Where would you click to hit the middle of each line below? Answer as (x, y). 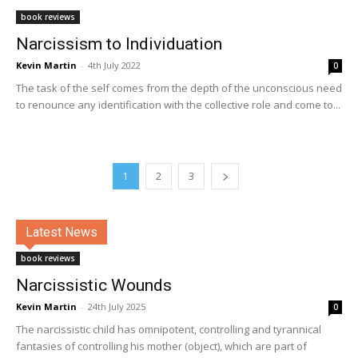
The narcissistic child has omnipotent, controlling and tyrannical (169, 329)
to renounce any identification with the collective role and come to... (178, 105)
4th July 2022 (114, 65)
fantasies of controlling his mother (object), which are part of (161, 346)
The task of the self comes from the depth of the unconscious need (179, 88)
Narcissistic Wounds (94, 285)
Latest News (62, 232)
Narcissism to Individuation (119, 44)
